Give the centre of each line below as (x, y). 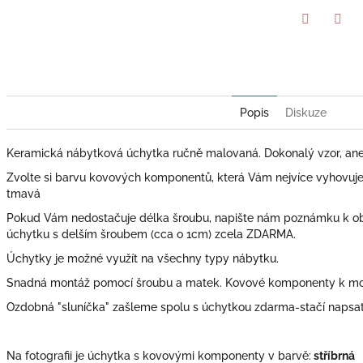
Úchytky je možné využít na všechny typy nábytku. (143, 258)
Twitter (323, 41)
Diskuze (305, 112)
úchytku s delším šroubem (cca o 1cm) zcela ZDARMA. (151, 234)
